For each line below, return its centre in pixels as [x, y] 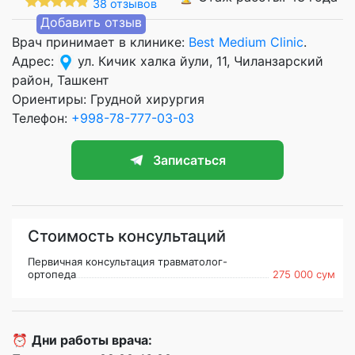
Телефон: [42, 118]
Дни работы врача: [92, 340]
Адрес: [35, 61]
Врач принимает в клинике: [100, 42]
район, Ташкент [61, 80]
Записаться [189, 160]
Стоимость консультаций [127, 236]
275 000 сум [304, 274]
